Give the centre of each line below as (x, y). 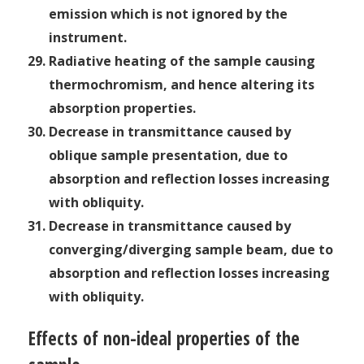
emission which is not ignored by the (168, 13)
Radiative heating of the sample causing (182, 61)
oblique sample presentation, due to (168, 155)
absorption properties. (122, 108)
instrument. (88, 37)
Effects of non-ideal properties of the (164, 338)
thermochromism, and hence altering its (182, 84)
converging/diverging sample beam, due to (191, 249)
